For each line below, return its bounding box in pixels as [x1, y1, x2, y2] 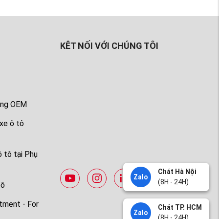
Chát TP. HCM [158, 203, 202, 211]
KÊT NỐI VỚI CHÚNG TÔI [60, 41, 159, 51]
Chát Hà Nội [158, 168, 197, 175]
